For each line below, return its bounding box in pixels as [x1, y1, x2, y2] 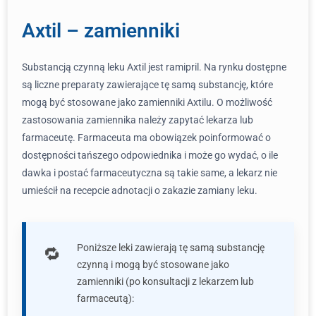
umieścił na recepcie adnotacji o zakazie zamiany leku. [22, 185, 257, 196]
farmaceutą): [77, 293, 134, 304]
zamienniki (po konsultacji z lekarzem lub [77, 276, 254, 287]
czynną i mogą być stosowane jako [77, 259, 229, 270]
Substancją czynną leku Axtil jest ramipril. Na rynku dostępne [22, 61, 286, 73]
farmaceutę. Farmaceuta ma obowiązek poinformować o [22, 132, 271, 143]
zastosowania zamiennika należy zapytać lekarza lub [22, 114, 253, 126]
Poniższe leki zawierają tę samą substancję [77, 242, 265, 253]
